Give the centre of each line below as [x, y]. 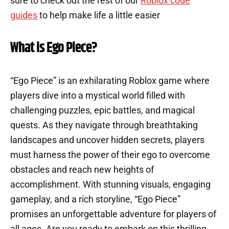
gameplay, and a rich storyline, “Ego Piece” [95, 199]
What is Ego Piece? [54, 48]
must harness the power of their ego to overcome [110, 155]
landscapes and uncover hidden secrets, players [107, 140]
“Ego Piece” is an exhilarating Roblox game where [110, 81]
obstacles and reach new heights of [82, 169]
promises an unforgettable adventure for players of [113, 214]
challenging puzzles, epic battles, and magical [102, 110]
